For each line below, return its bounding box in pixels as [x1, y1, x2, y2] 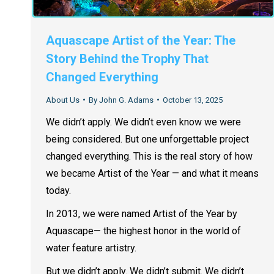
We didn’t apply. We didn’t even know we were [46, 116, 241, 128]
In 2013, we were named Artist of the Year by [46, 207, 237, 220]
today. [46, 184, 71, 196]
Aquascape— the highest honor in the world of [46, 224, 241, 237]
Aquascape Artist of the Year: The [46, 32, 235, 48]
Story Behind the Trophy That [46, 51, 209, 66]
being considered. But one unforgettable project [46, 133, 249, 145]
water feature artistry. [46, 242, 136, 254]
